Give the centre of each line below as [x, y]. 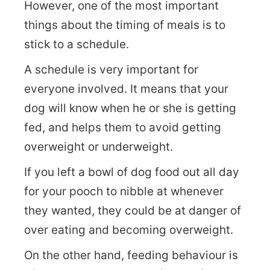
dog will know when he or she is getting [130, 108]
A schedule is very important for [111, 69]
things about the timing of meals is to [125, 25]
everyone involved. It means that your [126, 89]
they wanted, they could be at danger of [133, 210]
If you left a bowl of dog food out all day [132, 172]
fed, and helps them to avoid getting [123, 127]
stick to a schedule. [77, 44]
